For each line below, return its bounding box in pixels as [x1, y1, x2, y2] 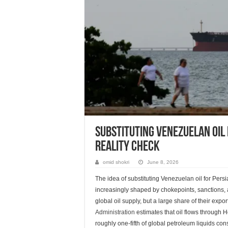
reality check [95, 140, 160, 154]
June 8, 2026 [147, 159, 179, 165]
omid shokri [103, 159, 129, 165]
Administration [95, 209, 135, 216]
